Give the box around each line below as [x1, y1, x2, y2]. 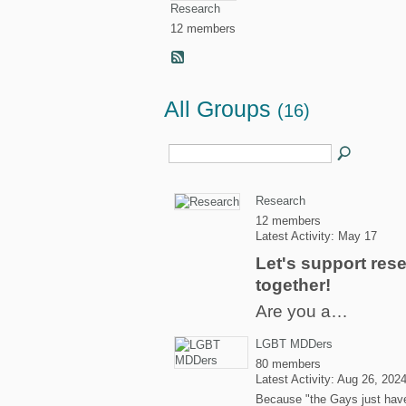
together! [256, 275, 331, 295]
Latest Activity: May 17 [256, 229, 377, 243]
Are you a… [256, 302, 348, 321]
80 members [256, 357, 321, 371]
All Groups [164, 97, 277, 122]
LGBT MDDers [256, 337, 333, 351]
